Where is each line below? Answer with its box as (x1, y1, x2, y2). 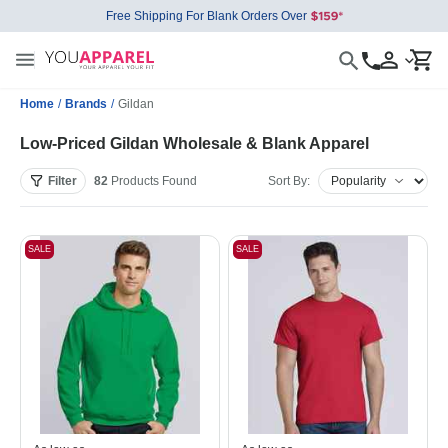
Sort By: (268, 174, 310, 188)
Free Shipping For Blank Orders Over (105, 9, 307, 23)
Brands (65, 97, 107, 111)
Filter (48, 174, 77, 188)
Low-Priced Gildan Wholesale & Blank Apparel (20, 135, 369, 152)
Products (108, 174, 162, 188)
